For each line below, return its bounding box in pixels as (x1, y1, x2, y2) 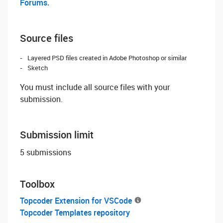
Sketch (27, 63, 48, 72)
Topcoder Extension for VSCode (20, 195, 132, 206)
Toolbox (20, 177, 55, 191)
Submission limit (20, 128, 94, 141)
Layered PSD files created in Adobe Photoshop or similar (27, 53, 187, 62)
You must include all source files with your (20, 82, 170, 93)
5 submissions (20, 147, 71, 158)
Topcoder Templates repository (20, 207, 130, 218)
